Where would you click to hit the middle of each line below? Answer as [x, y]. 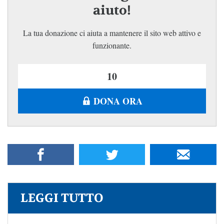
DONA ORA [118, 101]
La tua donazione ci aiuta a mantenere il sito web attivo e [112, 33]
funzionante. [112, 45]
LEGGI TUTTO [62, 198]
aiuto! [112, 10]
